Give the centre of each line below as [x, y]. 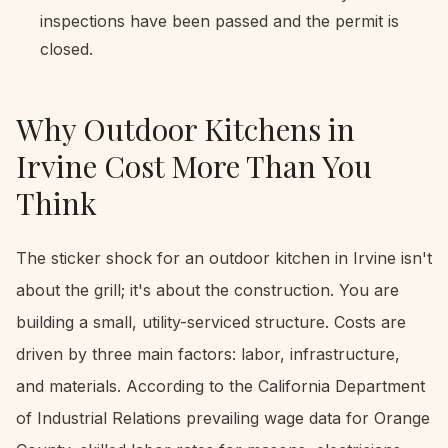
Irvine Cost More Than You [194, 165]
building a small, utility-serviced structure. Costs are [211, 321]
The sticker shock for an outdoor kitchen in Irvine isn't [224, 257]
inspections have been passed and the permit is [219, 20]
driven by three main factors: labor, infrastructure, [208, 353]
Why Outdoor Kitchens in [185, 128]
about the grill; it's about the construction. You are [207, 289]
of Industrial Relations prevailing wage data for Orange [223, 417]
